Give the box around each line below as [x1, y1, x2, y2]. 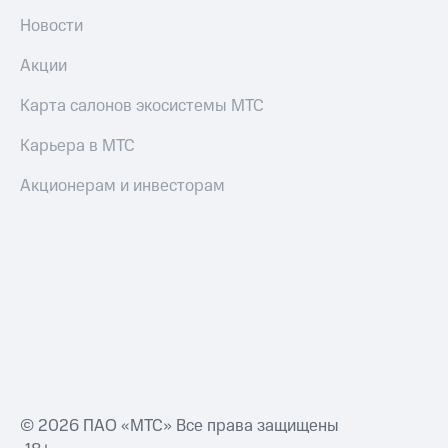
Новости [20, 14, 83, 39]
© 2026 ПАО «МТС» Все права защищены [20, 414, 339, 439]
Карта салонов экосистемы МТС [20, 94, 264, 119]
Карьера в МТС [20, 134, 135, 159]
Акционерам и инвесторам [20, 174, 225, 199]
